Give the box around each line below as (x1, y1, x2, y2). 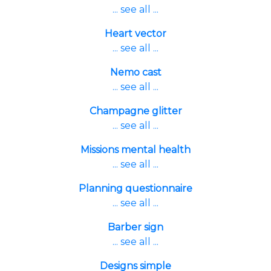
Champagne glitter (89, 105, 182, 117)
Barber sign (108, 221, 163, 233)
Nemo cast (109, 67, 162, 78)
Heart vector (105, 28, 166, 39)
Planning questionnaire (79, 183, 192, 194)
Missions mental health (80, 144, 191, 155)
